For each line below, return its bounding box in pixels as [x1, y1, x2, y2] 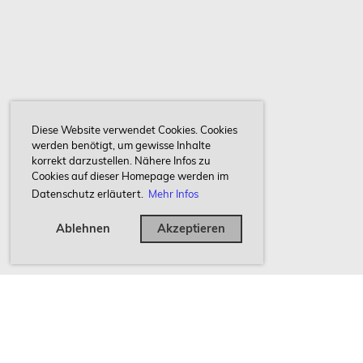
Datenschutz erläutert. [32, 186, 146, 200]
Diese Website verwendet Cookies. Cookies [32, 123, 237, 137]
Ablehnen [55, 221, 110, 237]
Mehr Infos [147, 186, 199, 200]
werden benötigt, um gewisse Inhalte [32, 139, 211, 152]
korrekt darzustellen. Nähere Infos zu [32, 154, 211, 168]
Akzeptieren [156, 221, 225, 237]
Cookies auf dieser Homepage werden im [32, 169, 228, 183]
